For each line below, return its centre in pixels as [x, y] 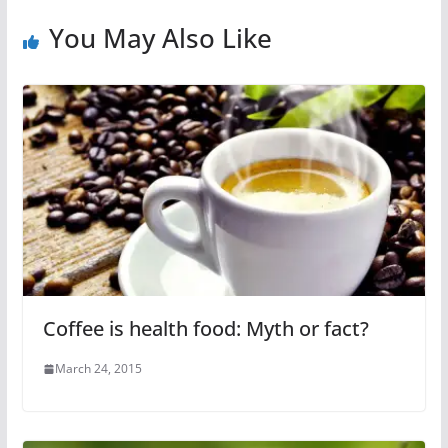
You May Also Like [160, 37]
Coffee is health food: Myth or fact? [205, 329]
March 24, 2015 [98, 369]
